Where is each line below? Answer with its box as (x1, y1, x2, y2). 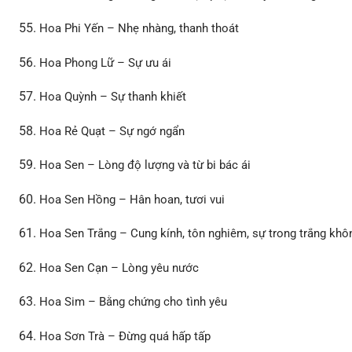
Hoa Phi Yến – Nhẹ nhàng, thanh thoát (39, 21, 240, 36)
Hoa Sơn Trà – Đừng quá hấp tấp (39, 328, 211, 343)
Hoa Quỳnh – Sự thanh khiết (39, 90, 187, 104)
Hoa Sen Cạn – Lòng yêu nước (39, 260, 200, 275)
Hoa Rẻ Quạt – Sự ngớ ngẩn (39, 123, 185, 138)
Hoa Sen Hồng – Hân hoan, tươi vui (39, 192, 225, 207)
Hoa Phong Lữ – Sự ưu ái (39, 55, 172, 70)
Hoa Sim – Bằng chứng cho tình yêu (39, 295, 228, 310)
